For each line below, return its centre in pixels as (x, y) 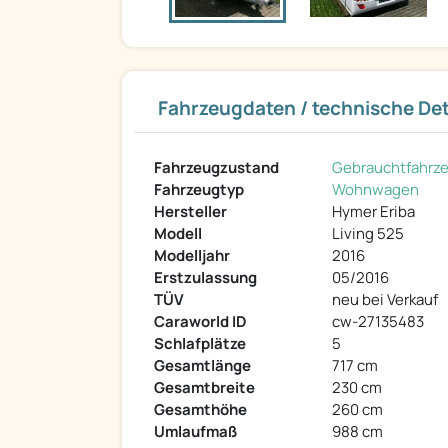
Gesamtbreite (204, 388)
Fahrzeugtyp (199, 190)
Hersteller (190, 212)
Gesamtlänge (202, 366)
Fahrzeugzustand (216, 168)
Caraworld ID (200, 322)
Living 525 (368, 234)
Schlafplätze (200, 344)
